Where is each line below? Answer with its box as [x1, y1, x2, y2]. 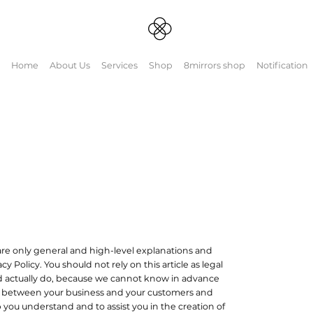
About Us [50, 59, 91, 71]
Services [101, 59, 138, 71]
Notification [256, 59, 309, 71]
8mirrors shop [184, 59, 246, 71]
